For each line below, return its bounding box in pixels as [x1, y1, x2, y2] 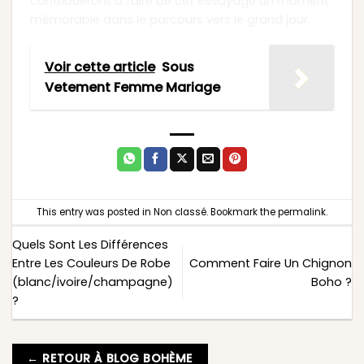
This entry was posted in [37, 205, 154, 219]
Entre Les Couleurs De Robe [12, 254, 171, 271]
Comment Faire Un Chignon [189, 254, 352, 271]
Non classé [154, 205, 206, 219]
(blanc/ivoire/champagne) [12, 273, 173, 290]
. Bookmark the [206, 205, 278, 219]
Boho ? [311, 273, 352, 290]
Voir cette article [44, 58, 155, 77]
